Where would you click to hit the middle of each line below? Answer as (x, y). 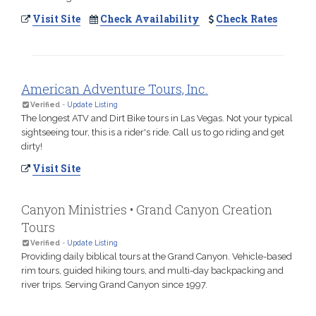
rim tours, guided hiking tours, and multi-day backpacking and (152, 271)
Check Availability (150, 19)
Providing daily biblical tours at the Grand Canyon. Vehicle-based (157, 257)
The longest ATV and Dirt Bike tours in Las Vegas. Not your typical (157, 119)
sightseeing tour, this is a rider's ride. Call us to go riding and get (153, 133)
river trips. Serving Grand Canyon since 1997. (114, 285)
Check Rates (247, 19)
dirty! (32, 147)
